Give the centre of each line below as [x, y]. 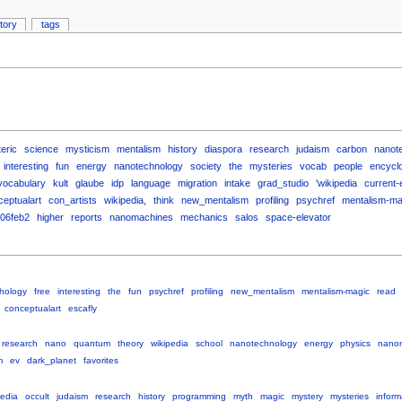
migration [197, 183]
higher [50, 217]
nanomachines [141, 217]
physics [355, 344]
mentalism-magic [335, 292]
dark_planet [51, 361]
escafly [82, 309]
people [348, 166]
